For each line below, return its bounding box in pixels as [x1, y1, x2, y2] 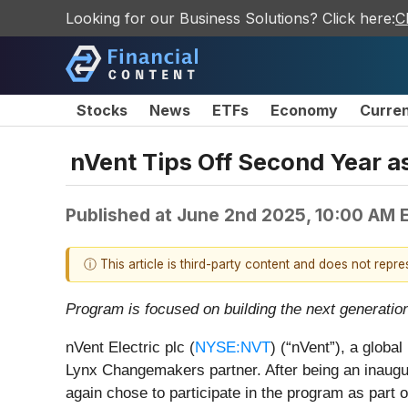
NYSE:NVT [195, 339, 270, 357]
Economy [270, 101, 338, 119]
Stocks [76, 101, 127, 119]
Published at [66, 203, 177, 226]
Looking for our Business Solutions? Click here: [66, 9, 395, 27]
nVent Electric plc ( [66, 339, 195, 357]
